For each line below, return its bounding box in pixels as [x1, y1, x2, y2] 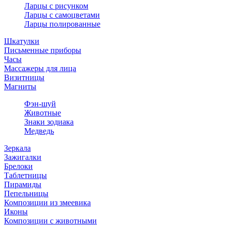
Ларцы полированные [24, 20, 100, 29]
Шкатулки [4, 37, 39, 46]
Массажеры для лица [4, 64, 76, 73]
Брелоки [4, 162, 33, 171]
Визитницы [4, 73, 44, 82]
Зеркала [4, 144, 31, 153]
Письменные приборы [4, 46, 81, 55]
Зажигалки [4, 153, 41, 162]
